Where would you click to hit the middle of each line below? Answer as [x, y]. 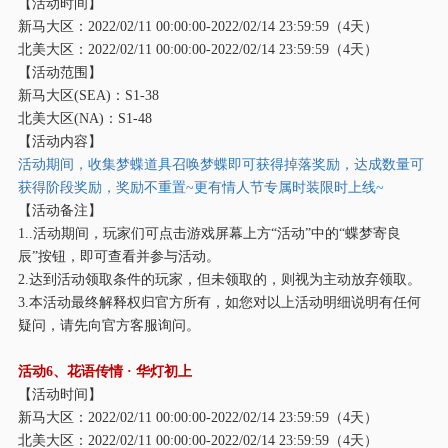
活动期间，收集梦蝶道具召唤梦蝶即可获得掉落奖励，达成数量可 [220, 163]
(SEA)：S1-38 [116, 94]
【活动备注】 [59, 209]
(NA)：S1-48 [112, 117]
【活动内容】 [59, 140]
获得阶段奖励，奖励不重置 [101, 186]
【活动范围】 [59, 71]
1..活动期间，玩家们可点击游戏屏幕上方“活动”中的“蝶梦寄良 [209, 232]
